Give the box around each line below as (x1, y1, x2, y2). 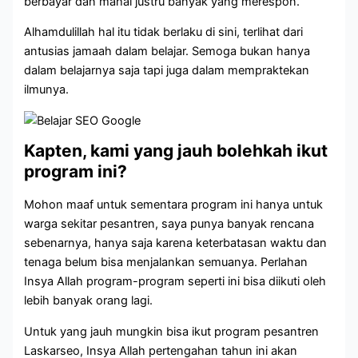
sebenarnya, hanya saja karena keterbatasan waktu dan (24, 235, 328, 250)
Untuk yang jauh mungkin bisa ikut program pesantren (24, 324, 320, 339)
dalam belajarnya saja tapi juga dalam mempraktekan (24, 63, 310, 78)
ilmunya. (24, 82, 70, 97)
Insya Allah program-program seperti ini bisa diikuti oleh (24, 273, 327, 288)
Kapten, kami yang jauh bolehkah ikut (24, 141, 328, 161)
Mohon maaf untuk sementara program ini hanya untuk (24, 197, 324, 212)
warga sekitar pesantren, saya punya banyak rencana (24, 216, 315, 231)
